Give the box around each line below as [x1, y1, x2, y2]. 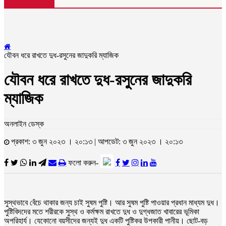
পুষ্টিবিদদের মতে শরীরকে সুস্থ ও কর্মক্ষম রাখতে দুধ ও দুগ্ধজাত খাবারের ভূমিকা [4, 207, 199, 216]
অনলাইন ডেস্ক [4, 119, 44, 128]
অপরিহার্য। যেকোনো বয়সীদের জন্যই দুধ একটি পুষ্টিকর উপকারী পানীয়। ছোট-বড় [4, 216, 208, 225]
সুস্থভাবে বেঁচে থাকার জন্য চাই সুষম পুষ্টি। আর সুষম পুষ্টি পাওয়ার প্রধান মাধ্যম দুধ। [4, 198, 219, 207]
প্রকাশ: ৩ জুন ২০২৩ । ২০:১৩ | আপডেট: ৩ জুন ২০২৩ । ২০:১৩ [9, 137, 183, 146]
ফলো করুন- [68, 158, 100, 167]
